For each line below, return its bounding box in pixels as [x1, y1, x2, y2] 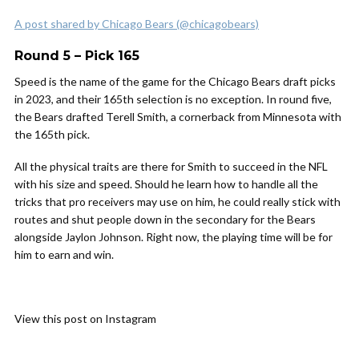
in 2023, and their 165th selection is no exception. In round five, [14, 92, 332, 106]
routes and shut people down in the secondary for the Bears [14, 212, 316, 226]
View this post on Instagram [14, 312, 156, 325]
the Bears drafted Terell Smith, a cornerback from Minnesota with [14, 110, 341, 123]
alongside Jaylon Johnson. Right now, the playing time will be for [14, 230, 333, 244]
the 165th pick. [14, 127, 90, 141]
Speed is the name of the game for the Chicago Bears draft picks [14, 75, 336, 88]
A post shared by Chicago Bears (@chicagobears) [14, 17, 259, 30]
